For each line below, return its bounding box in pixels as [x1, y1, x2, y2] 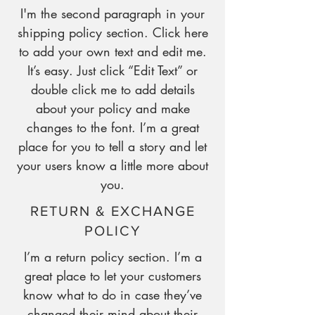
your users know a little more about [17, 157, 208, 174]
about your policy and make [35, 100, 190, 117]
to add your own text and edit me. [18, 43, 207, 60]
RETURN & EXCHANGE [30, 203, 195, 219]
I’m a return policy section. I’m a [23, 248, 202, 265]
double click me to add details [30, 81, 195, 98]
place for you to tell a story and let [18, 138, 207, 155]
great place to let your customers [24, 267, 201, 284]
